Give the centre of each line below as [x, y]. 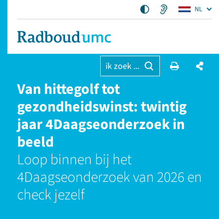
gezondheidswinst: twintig [102, 107]
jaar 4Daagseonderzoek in [101, 124]
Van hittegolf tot [68, 89]
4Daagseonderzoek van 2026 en [109, 177]
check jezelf [51, 195]
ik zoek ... [122, 66]
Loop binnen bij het [74, 160]
